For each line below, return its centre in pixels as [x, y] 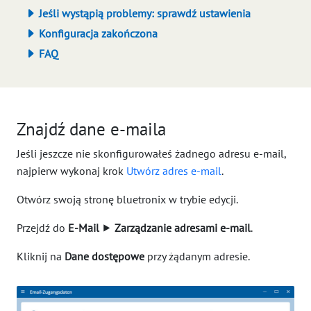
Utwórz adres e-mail [174, 171]
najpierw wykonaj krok [72, 171]
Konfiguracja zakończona [97, 33]
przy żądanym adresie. [197, 256]
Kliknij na [41, 256]
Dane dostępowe [104, 256]
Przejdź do [42, 228]
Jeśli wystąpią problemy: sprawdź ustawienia [143, 13]
